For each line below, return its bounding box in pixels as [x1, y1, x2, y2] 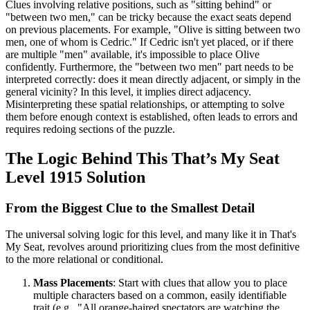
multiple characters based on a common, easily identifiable [33, 289, 286, 302]
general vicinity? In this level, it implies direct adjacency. [6, 85, 251, 98]
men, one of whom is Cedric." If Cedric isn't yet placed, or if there [6, 35, 293, 48]
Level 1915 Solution [6, 167, 145, 186]
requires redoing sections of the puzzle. [6, 122, 175, 135]
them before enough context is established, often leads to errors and [6, 110, 298, 122]
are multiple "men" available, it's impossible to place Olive [6, 48, 259, 60]
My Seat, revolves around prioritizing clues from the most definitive [6, 241, 300, 253]
